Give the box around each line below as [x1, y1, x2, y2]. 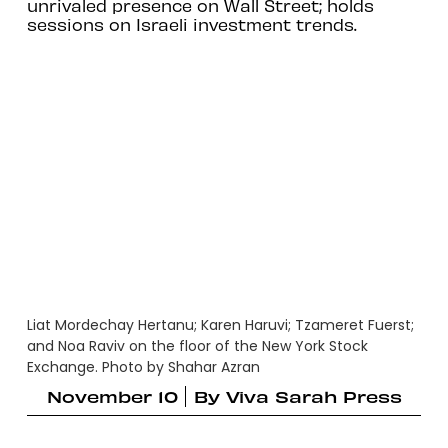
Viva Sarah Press [225, 385, 402, 406]
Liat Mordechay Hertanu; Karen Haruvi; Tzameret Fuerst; [26, 315, 414, 336]
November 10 [46, 385, 178, 406]
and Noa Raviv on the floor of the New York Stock [26, 336, 368, 357]
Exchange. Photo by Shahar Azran [26, 357, 260, 378]
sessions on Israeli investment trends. [26, 13, 357, 34]
